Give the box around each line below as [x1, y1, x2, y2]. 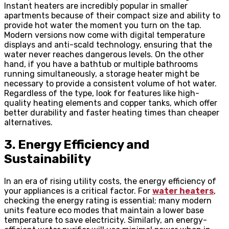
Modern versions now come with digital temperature [4, 30, 205, 40]
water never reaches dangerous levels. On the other [4, 50, 204, 60]
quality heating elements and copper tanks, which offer [4, 98, 217, 108]
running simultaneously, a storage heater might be [4, 69, 199, 79]
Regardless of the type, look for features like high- [4, 88, 199, 99]
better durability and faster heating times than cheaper [4, 108, 219, 118]
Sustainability [4, 151, 91, 166]
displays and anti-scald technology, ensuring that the [4, 40, 212, 50]
